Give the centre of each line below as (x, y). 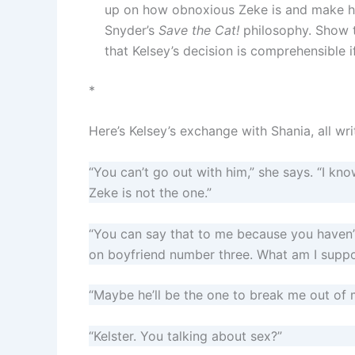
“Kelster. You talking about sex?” (185, 336)
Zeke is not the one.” (150, 193)
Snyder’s (132, 30)
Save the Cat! (199, 30)
